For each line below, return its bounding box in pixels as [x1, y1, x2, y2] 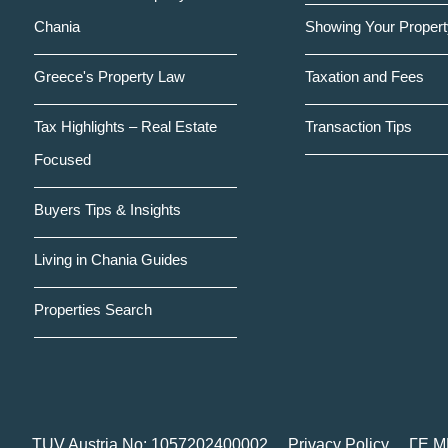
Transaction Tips [304, 118, 412, 135]
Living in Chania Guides [34, 251, 188, 268]
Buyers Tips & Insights [34, 201, 181, 218]
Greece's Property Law [34, 68, 185, 85]
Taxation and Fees [304, 68, 424, 85]
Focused [34, 151, 91, 168]
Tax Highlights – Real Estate [34, 118, 217, 135]
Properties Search [34, 301, 152, 318]
